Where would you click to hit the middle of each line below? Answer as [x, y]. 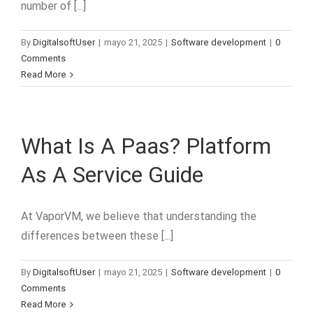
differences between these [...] [97, 236]
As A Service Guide [112, 175]
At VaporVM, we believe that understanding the [139, 216]
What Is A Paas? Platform [146, 146]
